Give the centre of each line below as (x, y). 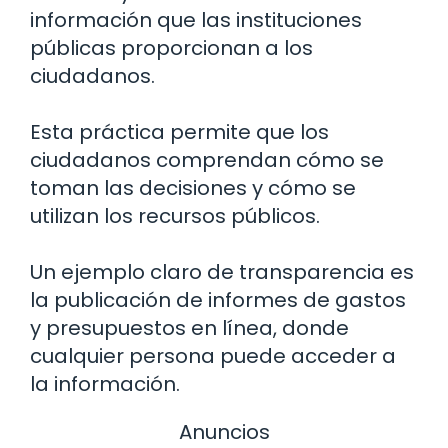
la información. (105, 384)
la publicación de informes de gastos (218, 300)
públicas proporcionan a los (171, 48)
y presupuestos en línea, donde (189, 328)
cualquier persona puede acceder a (213, 356)
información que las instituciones (196, 20)
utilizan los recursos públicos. (175, 216)
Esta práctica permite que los (179, 132)
